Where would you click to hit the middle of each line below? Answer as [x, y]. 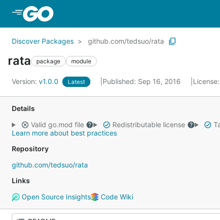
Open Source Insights [55, 197]
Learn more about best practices [64, 133]
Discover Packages [43, 41]
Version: [25, 81]
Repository [30, 149]
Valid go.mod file [57, 124]
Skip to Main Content [95, 13]
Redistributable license [149, 124]
